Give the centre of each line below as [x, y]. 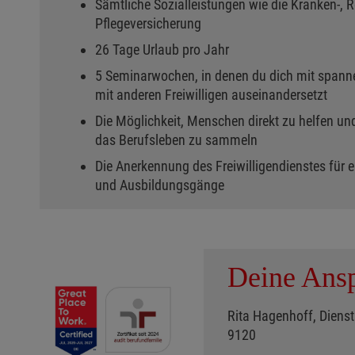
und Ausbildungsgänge [161, 185]
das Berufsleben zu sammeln [178, 140]
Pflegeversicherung [150, 23]
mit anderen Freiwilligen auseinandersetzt [213, 95]
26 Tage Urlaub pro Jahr [164, 50]
